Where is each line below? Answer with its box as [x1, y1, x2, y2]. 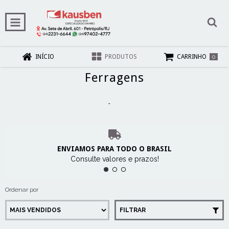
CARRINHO [177, 53, 207, 61]
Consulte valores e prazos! [70, 154, 159, 163]
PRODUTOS [105, 53, 138, 61]
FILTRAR [120, 206, 146, 214]
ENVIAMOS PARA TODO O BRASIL [57, 144, 172, 153]
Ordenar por [5, 186, 38, 193]
